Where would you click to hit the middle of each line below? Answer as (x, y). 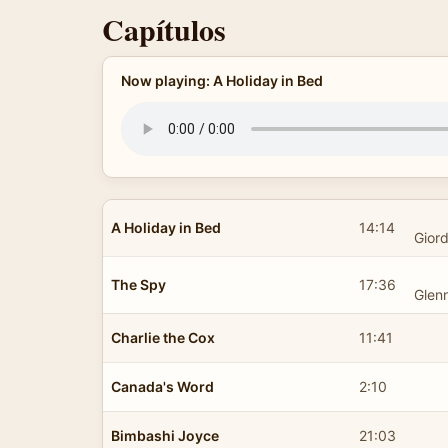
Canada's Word (162, 386)
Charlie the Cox (163, 337)
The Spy (138, 284)
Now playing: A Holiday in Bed (221, 80)
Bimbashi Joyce (165, 435)
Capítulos (164, 29)
